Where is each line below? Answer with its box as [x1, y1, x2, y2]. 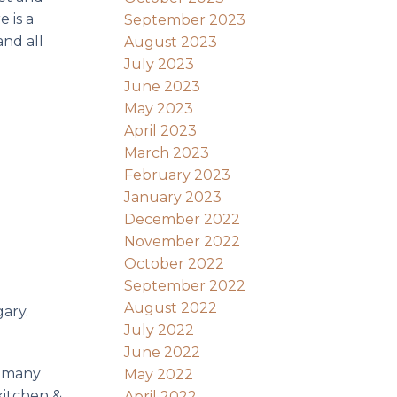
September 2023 [124, 11, 246, 28]
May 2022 [124, 365, 194, 383]
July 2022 [124, 321, 195, 339]
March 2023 [124, 144, 210, 161]
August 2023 [124, 33, 218, 51]
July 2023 [124, 55, 195, 73]
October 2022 [124, 254, 225, 272]
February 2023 [124, 166, 231, 183]
